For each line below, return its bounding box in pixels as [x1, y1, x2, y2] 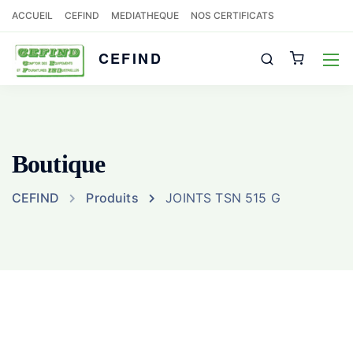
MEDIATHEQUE [111, 9, 179, 21]
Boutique [12, 150, 106, 178]
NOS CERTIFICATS [191, 9, 274, 21]
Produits [86, 190, 139, 206]
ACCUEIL [12, 9, 53, 21]
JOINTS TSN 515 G [165, 190, 281, 206]
